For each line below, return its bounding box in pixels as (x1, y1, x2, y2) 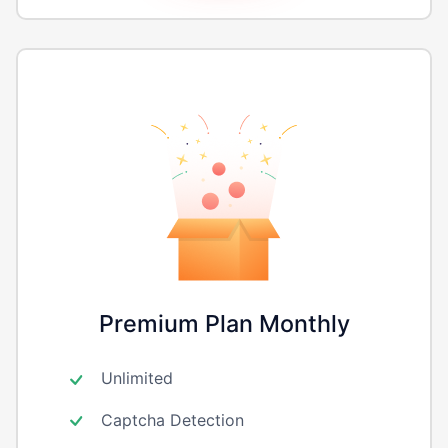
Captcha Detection (95, 409, 244, 430)
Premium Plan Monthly (98, 309, 350, 339)
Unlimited (95, 367, 173, 388)
